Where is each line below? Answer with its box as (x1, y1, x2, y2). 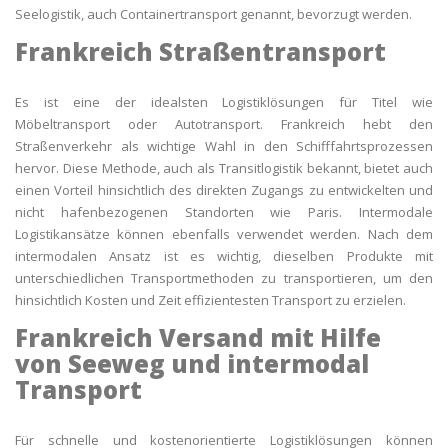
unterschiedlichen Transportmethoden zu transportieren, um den (15, 268, 433, 287)
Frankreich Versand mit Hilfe (15, 320, 381, 354)
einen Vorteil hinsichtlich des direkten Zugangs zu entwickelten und (15, 180, 433, 199)
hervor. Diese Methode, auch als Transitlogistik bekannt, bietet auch (15, 158, 433, 177)
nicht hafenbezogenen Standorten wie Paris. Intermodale (15, 202, 433, 221)
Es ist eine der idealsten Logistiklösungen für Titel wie (15, 92, 433, 111)
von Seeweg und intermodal (15, 346, 369, 380)
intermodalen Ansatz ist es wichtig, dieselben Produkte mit (15, 246, 433, 265)
